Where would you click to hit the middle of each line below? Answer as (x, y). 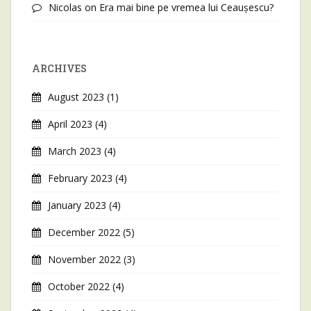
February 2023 (80, 178)
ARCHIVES (59, 68)
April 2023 (70, 124)
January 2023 (77, 205)
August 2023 (76, 96)
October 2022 (79, 286)
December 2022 (84, 232)
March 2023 (75, 151)
